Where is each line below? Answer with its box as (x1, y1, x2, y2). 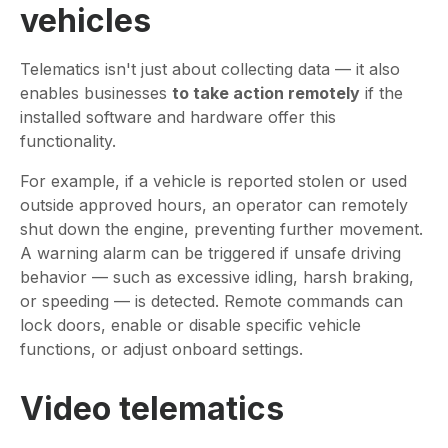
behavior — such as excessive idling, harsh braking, (20, 267, 414, 288)
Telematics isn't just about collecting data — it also (20, 59, 400, 80)
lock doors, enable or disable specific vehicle (20, 315, 361, 336)
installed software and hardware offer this (20, 107, 336, 128)
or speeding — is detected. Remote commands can (20, 291, 403, 312)
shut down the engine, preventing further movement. (20, 219, 423, 240)
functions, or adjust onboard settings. (20, 339, 303, 360)
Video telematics (20, 389, 284, 429)
